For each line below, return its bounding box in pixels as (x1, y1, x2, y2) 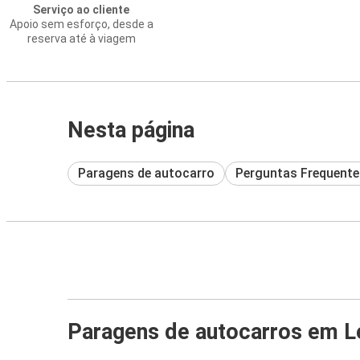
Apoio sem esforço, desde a (9, 18, 153, 31)
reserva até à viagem (27, 32, 136, 45)
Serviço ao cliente (33, 3, 129, 16)
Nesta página (67, 117, 194, 143)
